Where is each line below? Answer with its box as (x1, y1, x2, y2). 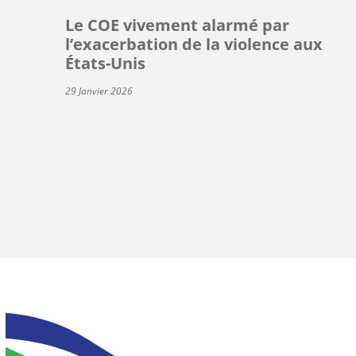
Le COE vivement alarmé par (65, 14, 289, 36)
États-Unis (65, 52, 145, 74)
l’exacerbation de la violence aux (65, 33, 323, 55)
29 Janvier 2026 (65, 83, 133, 98)
